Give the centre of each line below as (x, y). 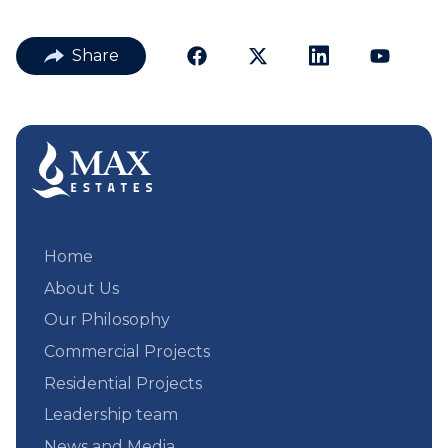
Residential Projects (123, 383)
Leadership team (111, 415)
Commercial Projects (127, 352)
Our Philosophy (107, 320)
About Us (81, 288)
